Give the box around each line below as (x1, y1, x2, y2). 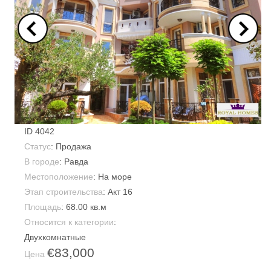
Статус (24, 142, 51, 152)
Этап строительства (24, 187, 103, 197)
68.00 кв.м (66, 202, 106, 212)
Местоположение (24, 172, 93, 182)
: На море (93, 172, 132, 182)
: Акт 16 (103, 187, 132, 197)
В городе (24, 157, 59, 167)
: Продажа (51, 142, 91, 152)
